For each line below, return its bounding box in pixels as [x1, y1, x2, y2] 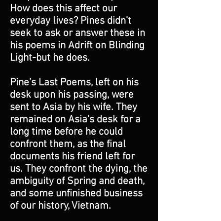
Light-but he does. [10, 52, 90, 64]
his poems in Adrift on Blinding [10, 39, 145, 52]
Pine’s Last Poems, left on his [10, 76, 139, 89]
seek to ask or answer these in [10, 27, 145, 39]
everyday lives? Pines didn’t [10, 15, 131, 27]
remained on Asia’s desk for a [10, 113, 141, 126]
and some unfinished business [10, 187, 143, 200]
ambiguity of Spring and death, [10, 175, 145, 187]
